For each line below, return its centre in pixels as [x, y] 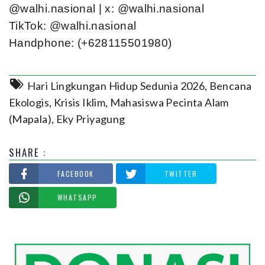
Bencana [230, 85]
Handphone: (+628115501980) [91, 43]
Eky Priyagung [91, 119]
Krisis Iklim [79, 102]
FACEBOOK [76, 173]
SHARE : [28, 152]
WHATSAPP [77, 198]
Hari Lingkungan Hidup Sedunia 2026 [116, 85]
